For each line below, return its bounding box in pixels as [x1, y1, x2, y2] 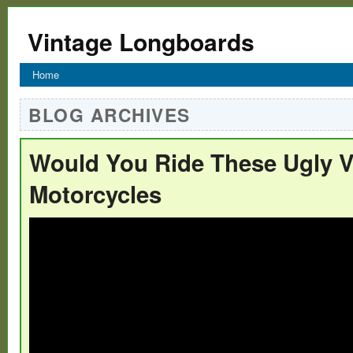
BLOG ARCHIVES [28, 101, 191, 128]
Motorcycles [29, 176, 162, 210]
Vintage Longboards [28, 24, 255, 58]
